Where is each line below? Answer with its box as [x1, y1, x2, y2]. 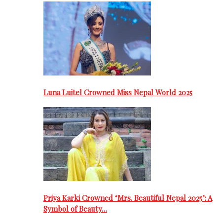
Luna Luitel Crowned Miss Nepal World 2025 [43, 87, 192, 98]
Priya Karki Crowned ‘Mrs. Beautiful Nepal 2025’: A [43, 192, 212, 203]
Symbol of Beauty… [43, 203, 107, 214]
